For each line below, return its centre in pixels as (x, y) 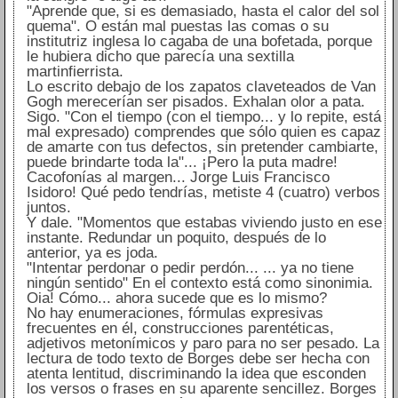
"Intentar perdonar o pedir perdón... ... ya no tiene (190, 268)
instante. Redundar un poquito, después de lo (176, 238)
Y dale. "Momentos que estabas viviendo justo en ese (204, 223)
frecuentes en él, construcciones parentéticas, (180, 329)
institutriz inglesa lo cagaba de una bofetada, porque (199, 42)
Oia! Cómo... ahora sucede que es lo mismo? (176, 298)
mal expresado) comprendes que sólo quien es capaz (203, 132)
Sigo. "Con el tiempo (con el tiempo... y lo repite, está (203, 117)
